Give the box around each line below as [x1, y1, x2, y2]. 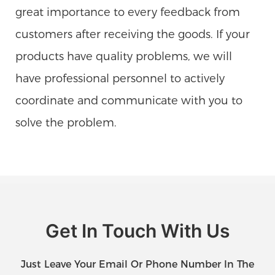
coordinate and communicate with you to [15, 93, 242, 107]
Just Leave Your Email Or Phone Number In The [21, 258, 254, 271]
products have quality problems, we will [15, 49, 232, 63]
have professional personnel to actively [15, 71, 225, 85]
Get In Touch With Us [45, 220, 230, 242]
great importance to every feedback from [15, 5, 240, 19]
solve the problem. [15, 115, 117, 130]
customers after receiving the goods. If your [15, 27, 250, 41]
